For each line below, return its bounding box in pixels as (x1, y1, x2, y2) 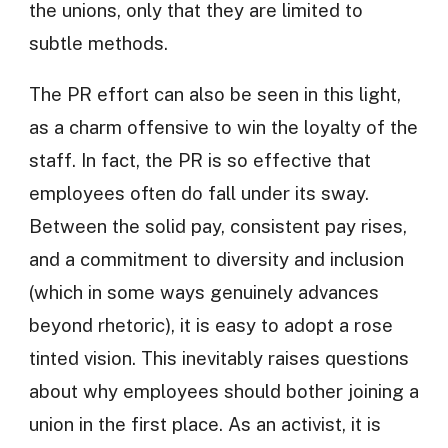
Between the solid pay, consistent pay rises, (28, 215, 407, 238)
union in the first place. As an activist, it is (28, 413, 381, 436)
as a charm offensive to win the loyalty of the (28, 116, 418, 139)
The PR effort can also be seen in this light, (28, 83, 401, 106)
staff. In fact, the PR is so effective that (28, 149, 371, 172)
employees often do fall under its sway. (28, 182, 369, 205)
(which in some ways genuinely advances (28, 281, 379, 304)
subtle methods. (28, 31, 168, 54)
